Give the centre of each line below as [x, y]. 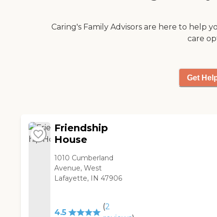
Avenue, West [78, 168]
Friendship [81, 128]
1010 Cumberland [84, 158]
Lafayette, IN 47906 [88, 178]
